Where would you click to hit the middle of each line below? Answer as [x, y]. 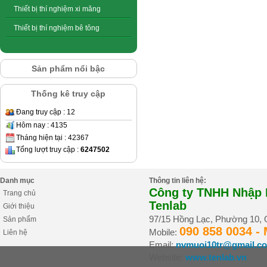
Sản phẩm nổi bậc [69, 69]
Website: [167, 257]
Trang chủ [19, 193]
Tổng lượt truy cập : [48, 150]
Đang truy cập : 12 [46, 112]
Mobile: [164, 232]
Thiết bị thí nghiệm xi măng [57, 9]
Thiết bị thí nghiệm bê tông [57, 28]
